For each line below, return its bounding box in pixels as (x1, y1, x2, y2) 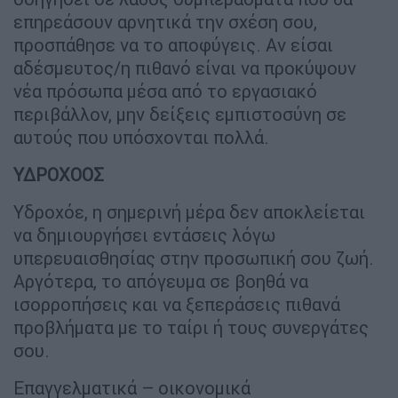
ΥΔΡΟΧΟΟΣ (13, 163, 104, 187)
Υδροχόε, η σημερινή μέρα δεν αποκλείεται (13, 201, 365, 224)
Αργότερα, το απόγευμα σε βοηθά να (13, 270, 308, 293)
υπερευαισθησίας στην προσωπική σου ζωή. (13, 247, 374, 270)
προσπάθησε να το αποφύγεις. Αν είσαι (13, 34, 333, 57)
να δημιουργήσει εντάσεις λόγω (13, 224, 275, 247)
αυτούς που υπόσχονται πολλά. (13, 126, 269, 149)
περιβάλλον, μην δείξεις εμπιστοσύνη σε (13, 103, 346, 126)
